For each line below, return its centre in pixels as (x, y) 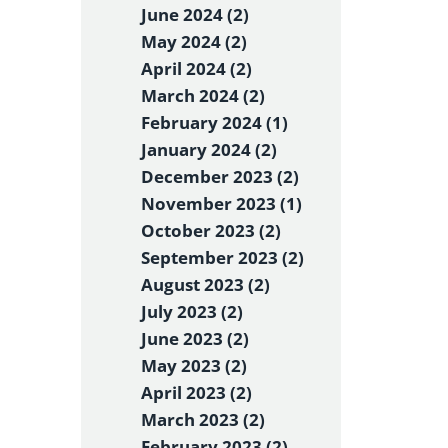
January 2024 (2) (209, 149)
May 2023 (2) (194, 365)
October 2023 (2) (211, 230)
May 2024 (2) (194, 41)
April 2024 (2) (196, 68)
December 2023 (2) (220, 176)
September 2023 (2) (222, 257)
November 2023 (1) (221, 203)
